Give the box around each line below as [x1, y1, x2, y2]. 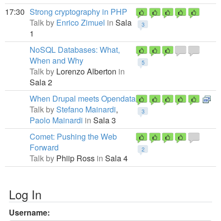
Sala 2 [30, 76, 52, 88]
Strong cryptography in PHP [30, 6, 127, 17]
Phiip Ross [56, 152, 97, 164]
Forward [30, 142, 59, 153]
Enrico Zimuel [56, 17, 105, 28]
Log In [9, 185, 41, 203]
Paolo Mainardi [30, 114, 83, 126]
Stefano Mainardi [56, 104, 116, 115]
